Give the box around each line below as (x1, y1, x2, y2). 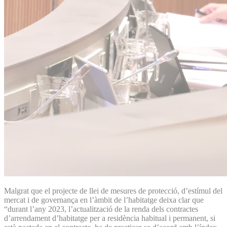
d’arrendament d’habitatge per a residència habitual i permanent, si (4, 213, 215, 222)
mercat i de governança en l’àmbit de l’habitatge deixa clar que (4, 195, 204, 204)
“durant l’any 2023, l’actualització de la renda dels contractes (4, 204, 198, 213)
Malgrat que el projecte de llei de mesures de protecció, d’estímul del (4, 186, 222, 195)
